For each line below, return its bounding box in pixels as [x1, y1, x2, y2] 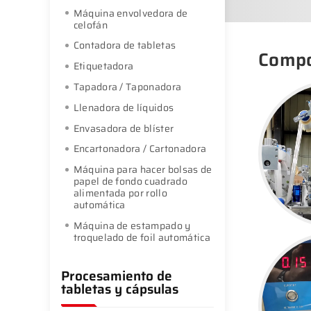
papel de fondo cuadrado [73, 174, 187, 190]
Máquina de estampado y [73, 217, 191, 233]
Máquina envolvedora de [73, 5, 188, 21]
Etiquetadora [73, 58, 134, 74]
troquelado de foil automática [73, 229, 210, 245]
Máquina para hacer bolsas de [73, 162, 212, 178]
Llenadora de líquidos [73, 99, 174, 115]
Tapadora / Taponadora [73, 78, 182, 94]
